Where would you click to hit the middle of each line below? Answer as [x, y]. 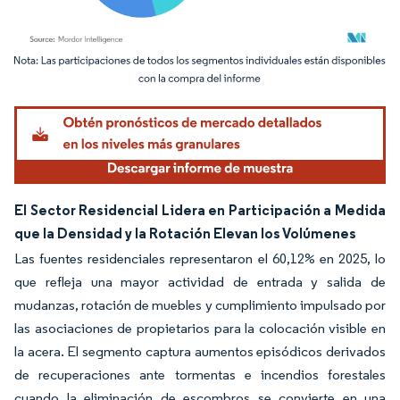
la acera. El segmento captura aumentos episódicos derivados [200, 352]
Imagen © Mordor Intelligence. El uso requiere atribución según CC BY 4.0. [192, 72]
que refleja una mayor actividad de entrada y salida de [200, 282]
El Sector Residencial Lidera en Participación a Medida [200, 210]
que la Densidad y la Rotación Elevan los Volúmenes [185, 233]
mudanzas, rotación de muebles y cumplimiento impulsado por [200, 305]
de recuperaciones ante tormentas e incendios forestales [200, 375]
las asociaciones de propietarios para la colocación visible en [200, 329]
